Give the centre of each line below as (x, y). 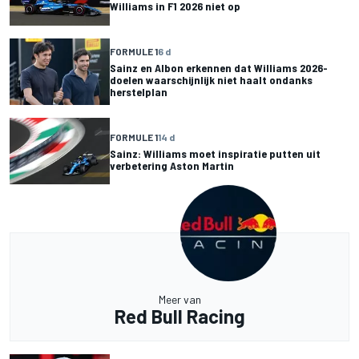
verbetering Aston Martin (172, 165)
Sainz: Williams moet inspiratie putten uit (215, 153)
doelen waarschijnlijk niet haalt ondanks (211, 79)
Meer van (179, 300)
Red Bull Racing (179, 317)
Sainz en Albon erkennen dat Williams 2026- (219, 67)
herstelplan (139, 91)
